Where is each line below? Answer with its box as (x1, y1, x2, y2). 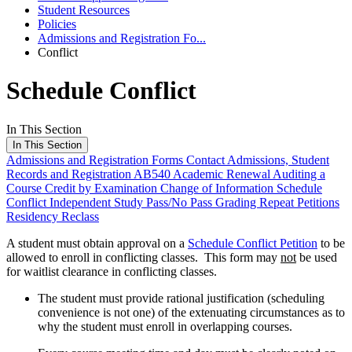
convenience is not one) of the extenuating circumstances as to (38, 305, 345, 319)
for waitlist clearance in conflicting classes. (6, 264, 217, 278)
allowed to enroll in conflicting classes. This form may (6, 250, 280, 264)
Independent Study (49, 195, 146, 209)
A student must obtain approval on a (6, 236, 188, 250)
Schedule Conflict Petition (188, 236, 317, 250)
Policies (38, 17, 76, 31)
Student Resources (38, 3, 130, 16)
